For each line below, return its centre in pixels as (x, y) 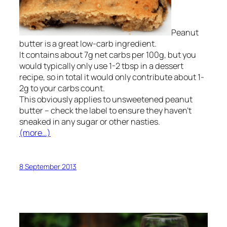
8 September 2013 (48, 167)
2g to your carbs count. (62, 88)
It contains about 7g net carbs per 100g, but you (108, 54)
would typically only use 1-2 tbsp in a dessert (101, 66)
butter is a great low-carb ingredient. (88, 43)
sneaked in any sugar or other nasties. (90, 121)
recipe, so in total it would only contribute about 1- (112, 77)
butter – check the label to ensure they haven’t (105, 110)
